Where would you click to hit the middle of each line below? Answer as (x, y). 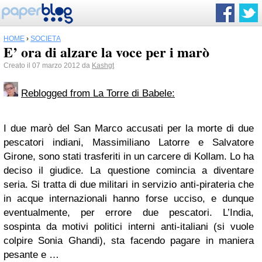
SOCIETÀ (46, 39)
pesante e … (31, 255)
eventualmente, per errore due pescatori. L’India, (129, 213)
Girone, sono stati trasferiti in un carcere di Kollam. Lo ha (129, 156)
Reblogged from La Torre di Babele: (98, 93)
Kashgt (103, 65)
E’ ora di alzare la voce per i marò (106, 52)
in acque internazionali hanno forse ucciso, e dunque (129, 199)
